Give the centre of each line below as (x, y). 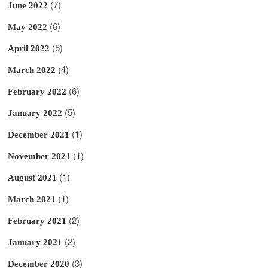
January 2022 (35, 113)
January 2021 (35, 242)
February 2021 (37, 220)
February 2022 (37, 91)
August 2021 (33, 177)
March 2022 (32, 70)
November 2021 (39, 156)
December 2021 (39, 134)
